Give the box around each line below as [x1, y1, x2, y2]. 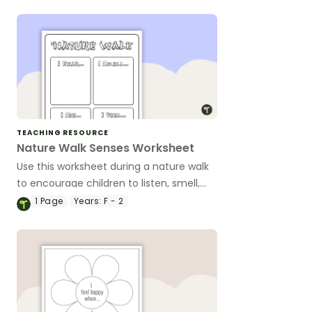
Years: [73, 194, 102, 207]
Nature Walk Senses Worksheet [17, 139, 194, 156]
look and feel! [17, 192, 82, 207]
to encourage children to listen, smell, [17, 175, 200, 190]
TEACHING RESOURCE [17, 127, 109, 138]
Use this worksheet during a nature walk [17, 159, 209, 173]
